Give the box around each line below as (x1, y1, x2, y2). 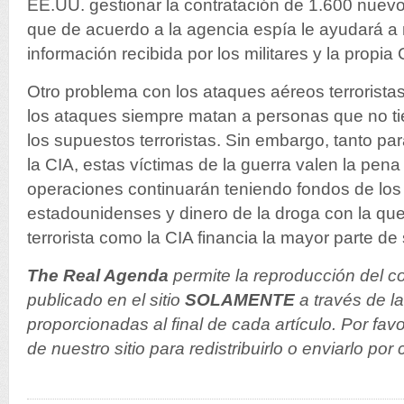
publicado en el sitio (27, 290, 185, 309)
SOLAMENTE (185, 290, 295, 309)
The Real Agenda (27, 266, 169, 285)
